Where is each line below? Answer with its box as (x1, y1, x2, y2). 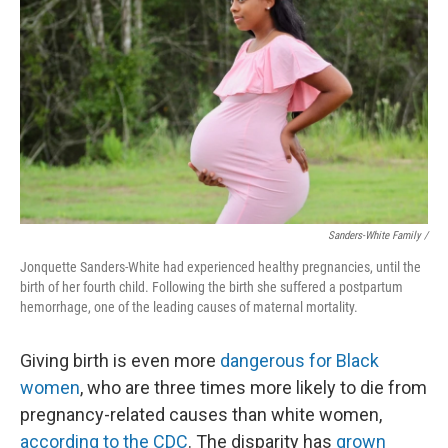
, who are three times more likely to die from (80, 377, 427, 398)
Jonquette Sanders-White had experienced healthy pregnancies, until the (20, 259, 421, 275)
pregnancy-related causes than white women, (20, 404, 382, 425)
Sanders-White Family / (328, 229, 428, 242)
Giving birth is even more (20, 350, 220, 371)
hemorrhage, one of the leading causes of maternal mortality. (20, 299, 358, 315)
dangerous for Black (220, 350, 379, 371)
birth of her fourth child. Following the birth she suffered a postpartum (20, 279, 403, 295)
